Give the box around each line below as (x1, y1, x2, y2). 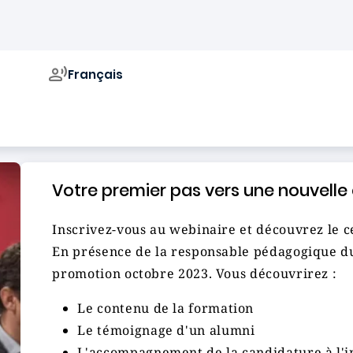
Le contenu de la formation (77, 299, 255, 317)
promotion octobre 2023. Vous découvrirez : (52, 265, 337, 282)
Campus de (48, 100, 119, 119)
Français (68, 65, 124, 83)
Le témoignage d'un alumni (77, 321, 255, 339)
